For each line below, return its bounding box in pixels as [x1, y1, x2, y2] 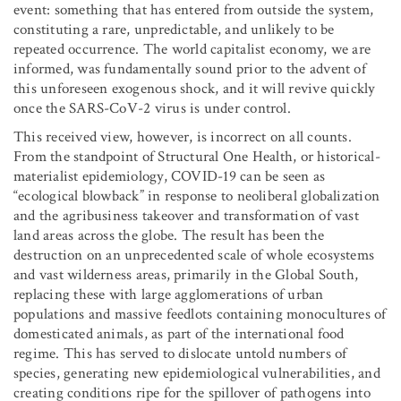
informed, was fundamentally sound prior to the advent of [13, 58, 366, 79]
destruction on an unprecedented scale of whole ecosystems [13, 244, 375, 265]
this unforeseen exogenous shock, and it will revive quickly [13, 78, 376, 98]
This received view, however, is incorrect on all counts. [13, 126, 352, 147]
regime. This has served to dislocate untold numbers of [13, 343, 347, 363]
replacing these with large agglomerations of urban [13, 284, 324, 304]
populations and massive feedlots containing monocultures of [13, 303, 387, 324]
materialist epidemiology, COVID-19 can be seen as [13, 166, 326, 186]
